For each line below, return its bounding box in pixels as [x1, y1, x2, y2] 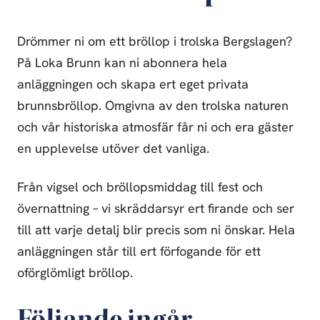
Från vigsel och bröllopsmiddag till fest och [17, 181, 263, 195]
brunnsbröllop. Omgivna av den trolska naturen [17, 100, 289, 114]
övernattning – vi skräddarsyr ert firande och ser [17, 203, 294, 216]
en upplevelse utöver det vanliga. [17, 143, 209, 156]
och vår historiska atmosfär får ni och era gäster [17, 121, 294, 135]
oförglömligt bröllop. [17, 267, 133, 281]
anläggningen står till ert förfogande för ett [17, 246, 261, 259]
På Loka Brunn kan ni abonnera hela [17, 57, 227, 71]
